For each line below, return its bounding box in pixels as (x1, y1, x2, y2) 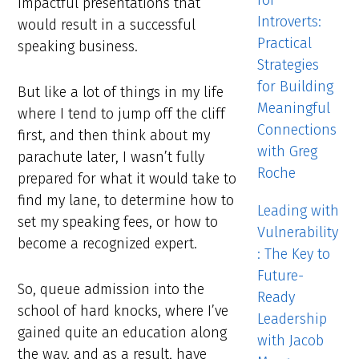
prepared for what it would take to (18, 170, 237, 188)
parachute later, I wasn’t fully (18, 148, 205, 167)
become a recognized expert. (18, 235, 198, 253)
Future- (256, 267, 304, 284)
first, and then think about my (18, 127, 211, 145)
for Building (256, 78, 333, 95)
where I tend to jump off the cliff (18, 105, 226, 123)
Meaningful (256, 99, 330, 117)
